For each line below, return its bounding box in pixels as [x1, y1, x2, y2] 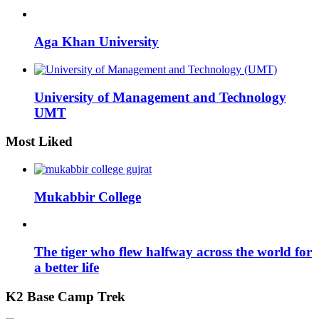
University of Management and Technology [34, 89, 286, 105]
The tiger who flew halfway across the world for [34, 244, 312, 260]
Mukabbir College [34, 189, 141, 204]
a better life [34, 260, 99, 276]
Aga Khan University [34, 34, 159, 50]
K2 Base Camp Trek [6, 288, 125, 304]
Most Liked [6, 134, 73, 150]
